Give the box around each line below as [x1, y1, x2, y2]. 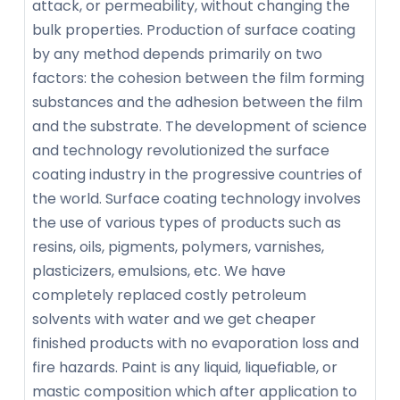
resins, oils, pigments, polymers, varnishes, [32, 236, 324, 257]
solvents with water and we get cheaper [32, 308, 316, 329]
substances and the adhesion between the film [32, 91, 362, 112]
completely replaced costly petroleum [32, 284, 306, 305]
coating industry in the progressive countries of [32, 163, 362, 185]
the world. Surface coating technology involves [32, 187, 361, 209]
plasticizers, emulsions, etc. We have [32, 260, 286, 281]
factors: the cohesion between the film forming [32, 67, 364, 88]
